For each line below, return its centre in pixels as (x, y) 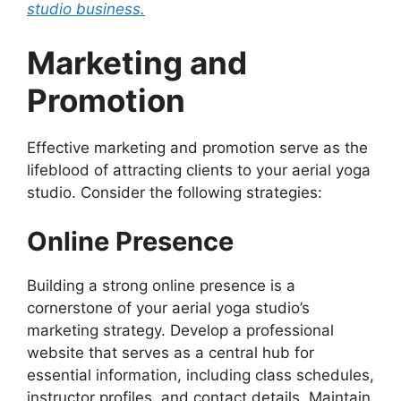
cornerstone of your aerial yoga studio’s (168, 308)
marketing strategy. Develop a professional (180, 331)
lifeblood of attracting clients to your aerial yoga (199, 170)
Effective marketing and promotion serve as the (197, 147)
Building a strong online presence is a (161, 286)
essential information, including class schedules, (200, 375)
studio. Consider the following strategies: (175, 192)
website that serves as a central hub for (171, 353)
